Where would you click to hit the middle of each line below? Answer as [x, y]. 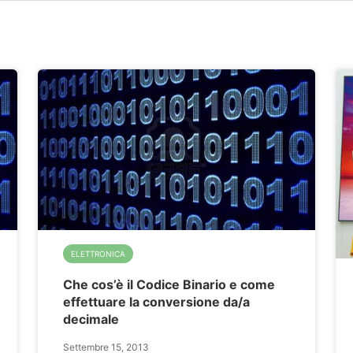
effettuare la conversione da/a [157, 301]
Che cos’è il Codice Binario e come [169, 284]
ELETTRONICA [98, 253]
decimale [91, 319]
